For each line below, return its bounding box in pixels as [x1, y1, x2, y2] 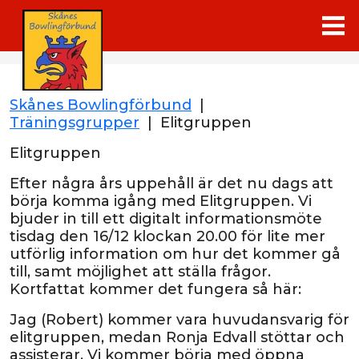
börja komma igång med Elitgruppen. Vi [10, 192, 312, 210]
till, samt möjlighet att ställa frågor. [10, 263, 271, 280]
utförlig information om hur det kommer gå [10, 245, 341, 263]
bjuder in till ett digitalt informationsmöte [10, 210, 322, 228]
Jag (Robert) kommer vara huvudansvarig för [10, 311, 349, 329]
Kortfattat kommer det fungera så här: [10, 280, 301, 298]
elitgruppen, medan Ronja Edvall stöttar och [10, 329, 345, 346]
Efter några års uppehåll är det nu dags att [10, 175, 333, 192]
